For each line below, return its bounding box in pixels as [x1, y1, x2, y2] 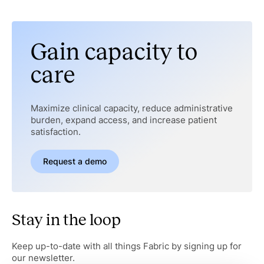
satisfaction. [30, 127, 81, 138]
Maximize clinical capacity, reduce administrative [30, 103, 233, 114]
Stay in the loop [11, 210, 121, 229]
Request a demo [42, 156, 107, 167]
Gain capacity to [30, 39, 197, 65]
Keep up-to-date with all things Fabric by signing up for [11, 241, 242, 252]
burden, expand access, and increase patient [30, 115, 217, 126]
